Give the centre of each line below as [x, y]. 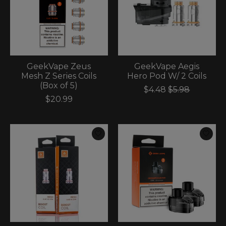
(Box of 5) [59, 85]
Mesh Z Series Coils [59, 76]
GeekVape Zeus [59, 66]
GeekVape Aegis [167, 66]
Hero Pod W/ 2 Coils [167, 76]
